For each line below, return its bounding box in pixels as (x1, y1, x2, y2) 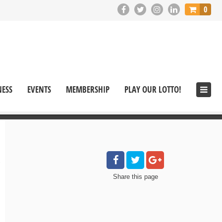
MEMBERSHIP (66, 83, 110, 95)
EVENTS (27, 83, 51, 95)
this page (131, 172, 158, 180)
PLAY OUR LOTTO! (124, 83, 181, 95)
